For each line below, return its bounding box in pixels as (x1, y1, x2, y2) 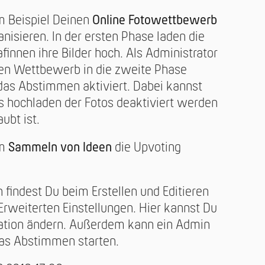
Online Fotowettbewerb (92, 13, 217, 28)
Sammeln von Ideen (8, 140, 112, 155)
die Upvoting (112, 140, 181, 155)
